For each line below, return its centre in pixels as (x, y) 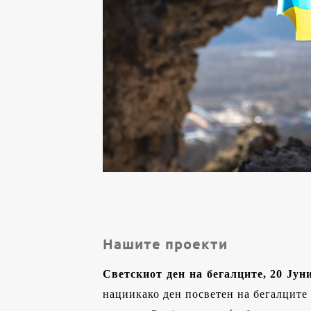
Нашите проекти (165, 244)
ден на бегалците (213, 274)
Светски (126, 274)
